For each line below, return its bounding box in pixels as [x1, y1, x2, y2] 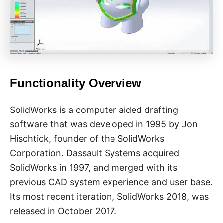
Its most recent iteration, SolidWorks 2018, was [10, 191, 209, 202]
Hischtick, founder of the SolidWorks [10, 133, 164, 144]
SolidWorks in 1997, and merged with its [10, 162, 177, 173]
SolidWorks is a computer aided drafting [10, 104, 178, 115]
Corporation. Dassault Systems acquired [10, 147, 179, 158]
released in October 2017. [10, 205, 116, 216]
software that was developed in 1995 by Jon [10, 118, 198, 129]
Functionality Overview [10, 76, 141, 90]
